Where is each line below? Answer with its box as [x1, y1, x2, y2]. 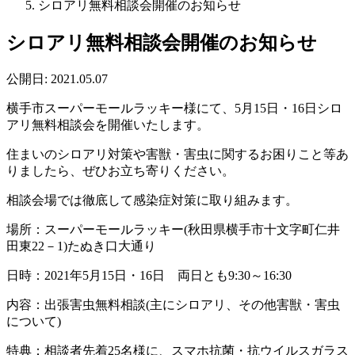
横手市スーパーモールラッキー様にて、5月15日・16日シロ [6, 101, 342, 115]
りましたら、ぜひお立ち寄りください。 [6, 163, 235, 177]
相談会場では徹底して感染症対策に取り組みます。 [6, 193, 298, 207]
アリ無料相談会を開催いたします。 [6, 117, 209, 132]
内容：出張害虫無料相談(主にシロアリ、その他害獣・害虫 [6, 297, 340, 311]
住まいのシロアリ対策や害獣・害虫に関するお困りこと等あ [6, 147, 349, 161]
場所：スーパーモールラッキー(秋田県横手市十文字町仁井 [6, 222, 340, 236]
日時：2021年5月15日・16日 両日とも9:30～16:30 [6, 268, 292, 282]
